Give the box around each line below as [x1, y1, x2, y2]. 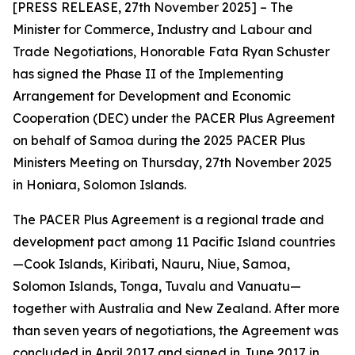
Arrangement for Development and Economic [13, 88, 291, 104]
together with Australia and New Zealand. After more [13, 300, 340, 316]
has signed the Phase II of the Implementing [13, 66, 284, 82]
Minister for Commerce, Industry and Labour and [13, 21, 312, 37]
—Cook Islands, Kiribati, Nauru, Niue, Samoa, [13, 256, 290, 272]
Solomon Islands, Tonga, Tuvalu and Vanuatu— [13, 278, 301, 294]
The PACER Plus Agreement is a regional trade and [13, 212, 324, 227]
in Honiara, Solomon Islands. [13, 177, 186, 193]
